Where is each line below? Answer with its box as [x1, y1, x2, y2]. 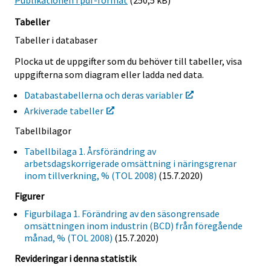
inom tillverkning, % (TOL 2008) [24, 169, 157, 182]
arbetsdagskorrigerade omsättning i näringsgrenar [24, 157, 237, 170]
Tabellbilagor [15, 125, 71, 137]
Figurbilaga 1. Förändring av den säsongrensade [24, 207, 220, 220]
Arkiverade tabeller [24, 104, 103, 117]
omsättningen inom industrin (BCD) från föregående [24, 219, 243, 232]
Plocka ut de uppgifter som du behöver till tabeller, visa [15, 54, 242, 67]
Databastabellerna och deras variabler [24, 88, 183, 101]
